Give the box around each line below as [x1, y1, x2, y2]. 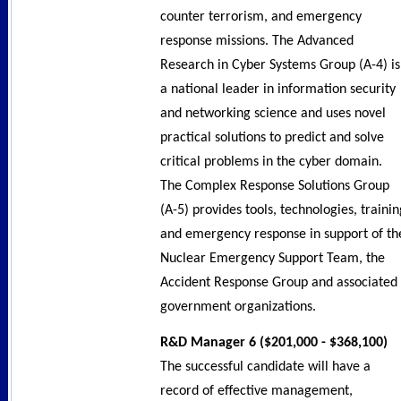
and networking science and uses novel [160, 106, 386, 121]
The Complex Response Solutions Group [160, 178, 389, 193]
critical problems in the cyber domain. [160, 154, 382, 169]
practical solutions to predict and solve [160, 130, 384, 145]
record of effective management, [160, 384, 353, 399]
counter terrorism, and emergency [160, 9, 362, 24]
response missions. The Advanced [160, 33, 354, 48]
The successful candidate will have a [160, 360, 371, 375]
